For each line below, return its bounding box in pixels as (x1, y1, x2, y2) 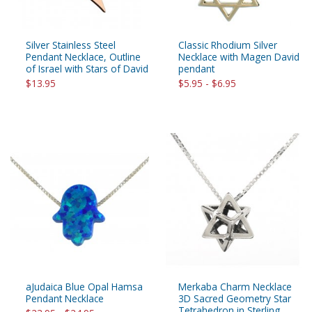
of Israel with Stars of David (26, 62, 148, 76)
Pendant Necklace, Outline (26, 50, 141, 64)
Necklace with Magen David (178, 50, 299, 64)
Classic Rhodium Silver (178, 38, 277, 52)
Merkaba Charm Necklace (178, 280, 292, 294)
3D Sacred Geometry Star (178, 292, 291, 306)
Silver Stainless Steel (26, 38, 116, 52)
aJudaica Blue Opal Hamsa (26, 280, 143, 294)
